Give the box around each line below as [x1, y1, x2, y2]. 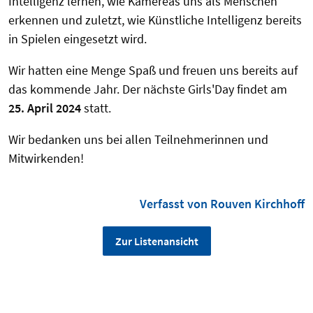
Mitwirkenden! [8, 150, 84, 167]
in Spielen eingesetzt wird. [8, 31, 147, 48]
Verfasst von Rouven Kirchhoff [140, 196, 305, 212]
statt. [81, 100, 111, 117]
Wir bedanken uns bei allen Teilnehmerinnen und [8, 131, 268, 148]
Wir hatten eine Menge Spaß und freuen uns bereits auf [8, 62, 298, 79]
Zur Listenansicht [115, 234, 198, 249]
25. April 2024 [8, 100, 81, 117]
